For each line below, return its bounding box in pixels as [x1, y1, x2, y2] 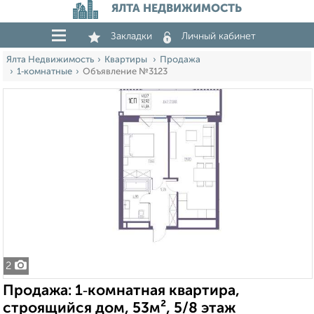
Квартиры [104, 55, 149, 64]
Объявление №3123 [83, 67, 168, 76]
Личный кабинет [182, 32, 256, 41]
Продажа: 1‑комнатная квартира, [3, 284, 240, 299]
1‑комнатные [17, 67, 72, 76]
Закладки [111, 32, 152, 41]
